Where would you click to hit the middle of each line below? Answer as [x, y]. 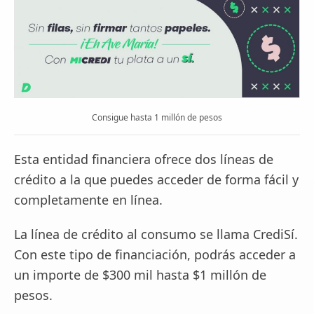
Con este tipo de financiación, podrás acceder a [155, 255]
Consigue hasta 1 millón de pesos [157, 118]
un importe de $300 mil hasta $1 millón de [140, 275]
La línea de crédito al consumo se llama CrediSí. [156, 234]
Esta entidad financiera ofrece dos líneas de [144, 159]
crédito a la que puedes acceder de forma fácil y [156, 180]
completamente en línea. [88, 200]
